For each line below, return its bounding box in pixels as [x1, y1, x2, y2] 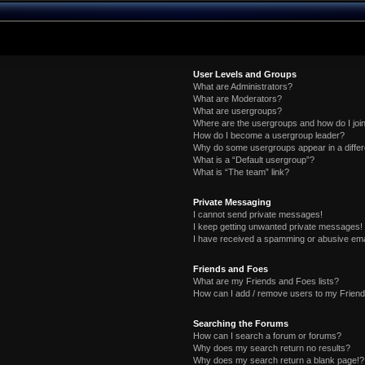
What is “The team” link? [192, 167, 289, 177]
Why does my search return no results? [192, 343, 350, 353]
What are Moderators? [192, 94, 282, 103]
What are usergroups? [192, 106, 282, 116]
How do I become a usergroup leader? [192, 130, 345, 140]
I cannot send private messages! [192, 209, 323, 219]
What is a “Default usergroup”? [192, 155, 314, 165]
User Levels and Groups [192, 69, 297, 79]
